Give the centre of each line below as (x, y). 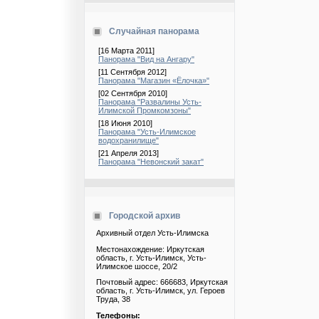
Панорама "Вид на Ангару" (146, 59)
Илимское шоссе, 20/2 (137, 266)
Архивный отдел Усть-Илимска (152, 233)
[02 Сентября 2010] (133, 93)
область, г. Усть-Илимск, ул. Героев (161, 291)
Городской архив (145, 216)
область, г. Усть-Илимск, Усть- (151, 257)
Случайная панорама (154, 31)
